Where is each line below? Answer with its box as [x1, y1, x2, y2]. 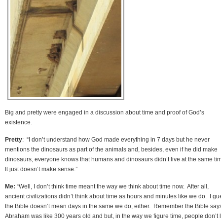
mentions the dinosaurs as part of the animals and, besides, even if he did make [5, 146, 218, 153]
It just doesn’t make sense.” [5, 165, 77, 173]
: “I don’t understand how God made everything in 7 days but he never [22, 136, 210, 143]
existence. [5, 118, 32, 126]
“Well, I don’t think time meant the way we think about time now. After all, [15, 183, 209, 190]
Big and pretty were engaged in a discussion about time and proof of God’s [5, 109, 204, 116]
